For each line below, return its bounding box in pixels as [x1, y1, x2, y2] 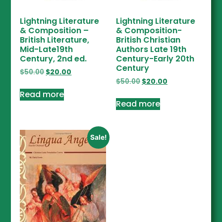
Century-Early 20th [116, 53, 194, 65]
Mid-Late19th [20, 44, 73, 55]
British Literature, [20, 34, 90, 46]
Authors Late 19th [116, 44, 186, 55]
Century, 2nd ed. [20, 53, 87, 65]
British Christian [116, 34, 180, 46]
